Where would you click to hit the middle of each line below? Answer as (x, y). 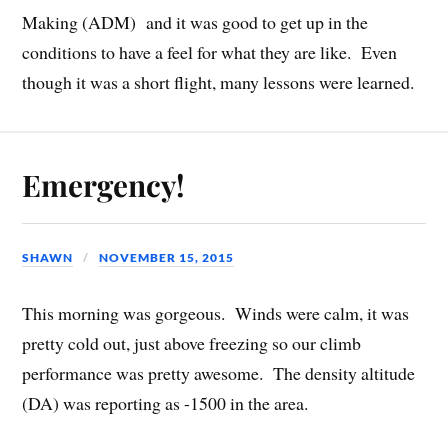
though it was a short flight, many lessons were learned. (218, 82)
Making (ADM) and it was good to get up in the (195, 22)
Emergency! (104, 185)
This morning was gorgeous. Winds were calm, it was (216, 312)
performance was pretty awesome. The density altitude (219, 372)
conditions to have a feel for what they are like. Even (210, 52)
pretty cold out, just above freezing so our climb (192, 342)
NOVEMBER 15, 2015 (167, 258)
